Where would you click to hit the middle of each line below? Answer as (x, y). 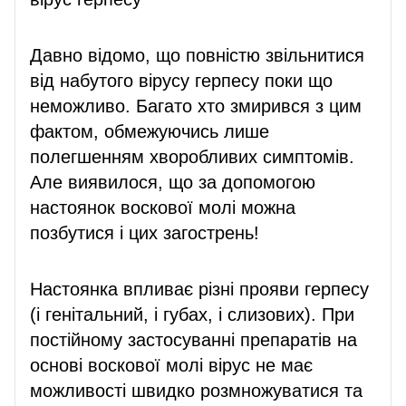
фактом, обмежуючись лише (150, 131)
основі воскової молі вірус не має (171, 365)
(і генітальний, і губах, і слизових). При (192, 314)
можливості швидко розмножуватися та (196, 390)
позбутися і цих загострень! (145, 232)
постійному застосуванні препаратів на (193, 339)
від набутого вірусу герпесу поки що (181, 80)
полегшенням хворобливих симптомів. (192, 156)
